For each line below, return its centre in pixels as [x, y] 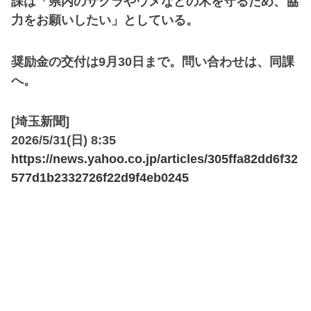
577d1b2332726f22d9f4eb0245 [100, 178]
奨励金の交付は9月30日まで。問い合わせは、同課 [153, 61]
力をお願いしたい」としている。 [105, 20]
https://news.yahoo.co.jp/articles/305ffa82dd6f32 [154, 159]
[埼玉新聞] [40, 122]
